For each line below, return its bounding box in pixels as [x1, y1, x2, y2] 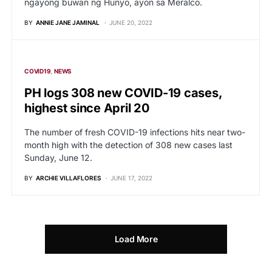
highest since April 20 [24, 100, 149, 115]
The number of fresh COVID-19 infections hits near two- [24, 126, 245, 137]
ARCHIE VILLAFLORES [36, 174, 101, 182]
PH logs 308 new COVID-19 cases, [24, 85, 222, 100]
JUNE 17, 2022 [110, 174, 152, 182]
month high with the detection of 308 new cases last [24, 139, 233, 150]
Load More [114, 233, 158, 244]
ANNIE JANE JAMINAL [36, 18, 100, 26]
